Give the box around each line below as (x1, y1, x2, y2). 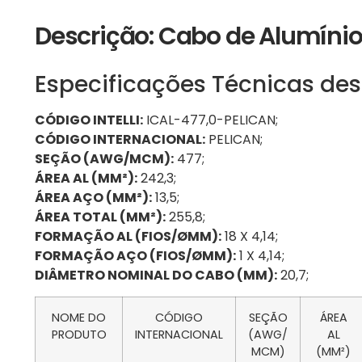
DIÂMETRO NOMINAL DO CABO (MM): (35, 265, 277, 284)
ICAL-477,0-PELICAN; (143, 110, 278, 129)
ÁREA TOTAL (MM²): (35, 207, 166, 226)
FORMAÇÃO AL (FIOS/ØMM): (35, 226, 221, 246)
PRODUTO (51, 326, 107, 343)
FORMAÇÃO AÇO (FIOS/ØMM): (35, 246, 236, 265)
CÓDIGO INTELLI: (35, 110, 143, 129)
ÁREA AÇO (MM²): (35, 187, 152, 207)
